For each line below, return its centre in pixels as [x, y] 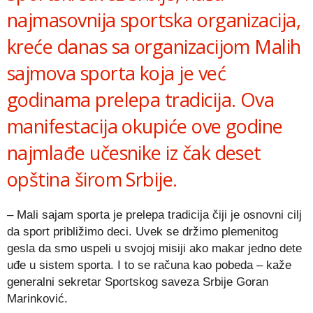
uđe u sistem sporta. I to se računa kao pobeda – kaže [149, 265]
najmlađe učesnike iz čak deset [134, 152]
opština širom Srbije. [92, 179]
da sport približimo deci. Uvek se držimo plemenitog [143, 231]
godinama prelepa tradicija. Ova [141, 99]
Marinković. [37, 298]
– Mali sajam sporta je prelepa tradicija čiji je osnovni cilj [154, 214]
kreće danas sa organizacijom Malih [154, 46]
